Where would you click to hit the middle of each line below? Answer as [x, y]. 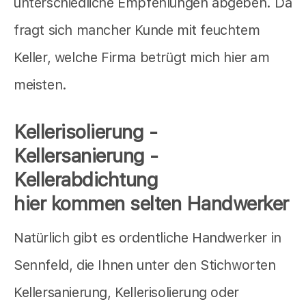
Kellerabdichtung [86, 180]
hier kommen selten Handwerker [151, 204]
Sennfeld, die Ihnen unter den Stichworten [145, 265]
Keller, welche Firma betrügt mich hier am [142, 58]
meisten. [40, 85]
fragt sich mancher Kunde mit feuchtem [137, 30]
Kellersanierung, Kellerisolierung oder [126, 292]
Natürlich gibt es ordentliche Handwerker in [148, 237]
